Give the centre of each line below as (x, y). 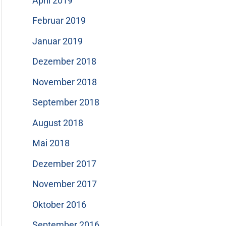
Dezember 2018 (64, 62)
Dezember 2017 (64, 163)
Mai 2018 (51, 143)
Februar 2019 (59, 21)
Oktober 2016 (59, 204)
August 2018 (58, 123)
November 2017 (65, 184)
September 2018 (66, 102)
